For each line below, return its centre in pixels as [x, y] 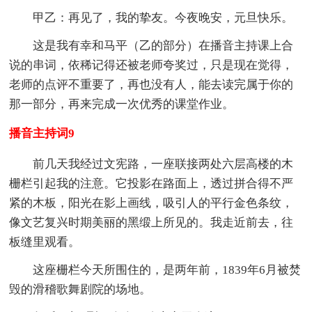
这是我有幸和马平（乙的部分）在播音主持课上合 [163, 45]
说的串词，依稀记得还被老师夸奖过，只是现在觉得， [151, 65]
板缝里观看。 [45, 242]
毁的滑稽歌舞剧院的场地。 [80, 289]
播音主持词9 [42, 133]
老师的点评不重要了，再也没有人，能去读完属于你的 [151, 84]
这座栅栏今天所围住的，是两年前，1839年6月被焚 [167, 270]
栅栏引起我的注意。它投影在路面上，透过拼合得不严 [151, 183]
